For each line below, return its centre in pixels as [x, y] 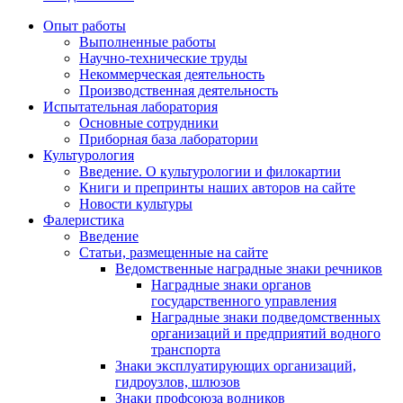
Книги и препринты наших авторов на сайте [217, 188]
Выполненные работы [148, 42]
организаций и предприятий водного [266, 334]
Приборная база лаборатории [169, 139]
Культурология [89, 156]
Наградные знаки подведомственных [266, 318]
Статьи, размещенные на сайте [174, 253]
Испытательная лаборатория [130, 107]
